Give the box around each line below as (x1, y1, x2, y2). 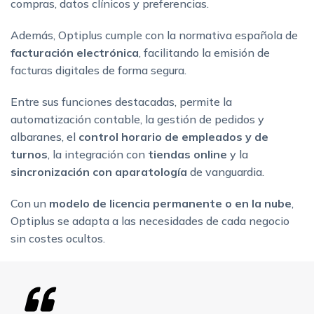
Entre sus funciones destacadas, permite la (11, 95, 232, 109)
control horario (78, 130, 162, 144)
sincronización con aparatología (11, 165, 187, 179)
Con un (11, 196, 49, 211)
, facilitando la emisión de (139, 46, 270, 60)
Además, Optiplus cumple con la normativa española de (11, 28, 298, 43)
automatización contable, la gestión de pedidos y (11, 112, 264, 127)
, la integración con (48, 147, 148, 162)
